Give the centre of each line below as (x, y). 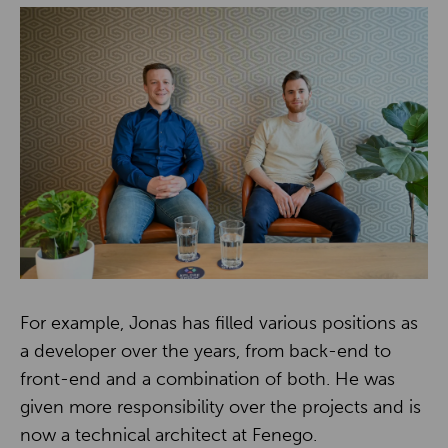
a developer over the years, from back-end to (205, 350)
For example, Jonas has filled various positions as (219, 322)
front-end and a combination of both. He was (207, 378)
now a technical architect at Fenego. (168, 434)
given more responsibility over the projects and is (220, 406)
